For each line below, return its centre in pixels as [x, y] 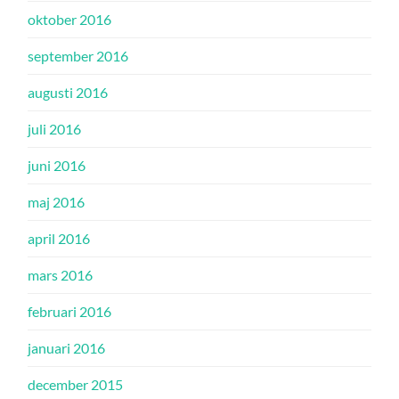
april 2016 [59, 238]
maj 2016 [57, 202]
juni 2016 [57, 165]
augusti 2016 [68, 92]
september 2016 [78, 56]
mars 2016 [61, 275]
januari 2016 [67, 348]
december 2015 [76, 384]
